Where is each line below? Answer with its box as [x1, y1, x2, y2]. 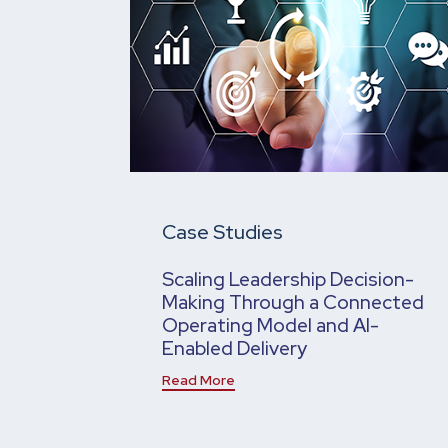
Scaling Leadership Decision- [162, 266, 414, 293]
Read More [162, 371, 235, 390]
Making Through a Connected [162, 289, 424, 316]
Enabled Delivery [162, 335, 307, 362]
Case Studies [162, 219, 283, 246]
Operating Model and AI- [162, 312, 379, 339]
